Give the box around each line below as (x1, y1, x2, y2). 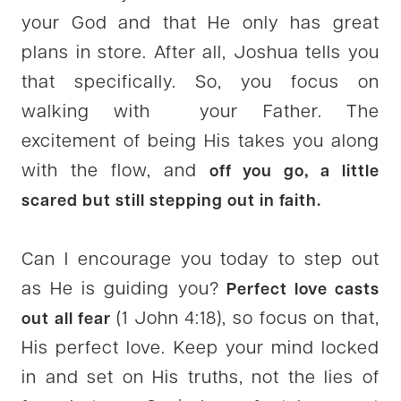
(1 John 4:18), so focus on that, (116, 310, 380, 328)
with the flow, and (21, 162, 209, 181)
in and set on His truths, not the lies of (21, 369, 380, 388)
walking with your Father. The (21, 103, 380, 122)
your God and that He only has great (21, 14, 380, 33)
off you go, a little (209, 163, 380, 181)
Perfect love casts (218, 281, 380, 299)
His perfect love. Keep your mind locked (21, 339, 380, 358)
